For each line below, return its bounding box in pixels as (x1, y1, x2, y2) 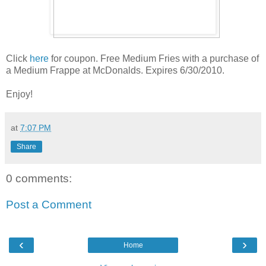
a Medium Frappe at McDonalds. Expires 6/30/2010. (6, 65, 224, 75)
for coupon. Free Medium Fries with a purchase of (49, 53, 259, 64)
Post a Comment (6, 198, 91, 211)
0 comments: (6, 172, 72, 185)
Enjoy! (6, 88, 33, 99)
